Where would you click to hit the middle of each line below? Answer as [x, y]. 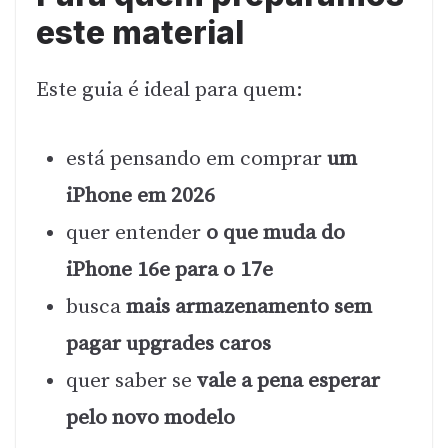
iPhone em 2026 [140, 195]
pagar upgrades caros [168, 343]
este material [140, 33]
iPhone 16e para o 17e [169, 269]
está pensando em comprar [196, 158]
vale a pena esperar [288, 380]
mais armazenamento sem [249, 306]
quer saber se [131, 380]
